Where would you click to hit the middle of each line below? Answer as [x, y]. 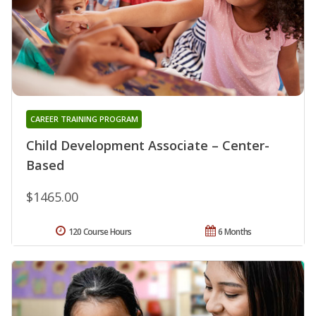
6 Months [235, 231]
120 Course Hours [100, 231]
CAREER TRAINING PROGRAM [84, 119]
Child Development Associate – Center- [148, 145]
